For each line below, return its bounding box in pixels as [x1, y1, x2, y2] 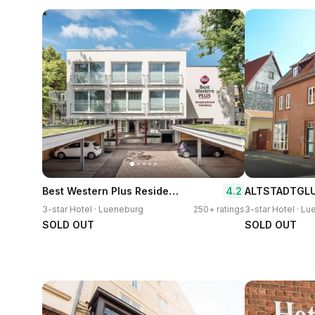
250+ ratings [193, 204, 245, 214]
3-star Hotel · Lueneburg [42, 204, 143, 214]
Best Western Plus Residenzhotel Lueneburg [169, 184, 179, 198]
